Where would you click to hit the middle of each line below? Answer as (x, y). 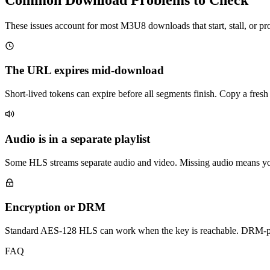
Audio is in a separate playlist (77, 139)
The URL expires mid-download (84, 71)
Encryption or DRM (55, 207)
